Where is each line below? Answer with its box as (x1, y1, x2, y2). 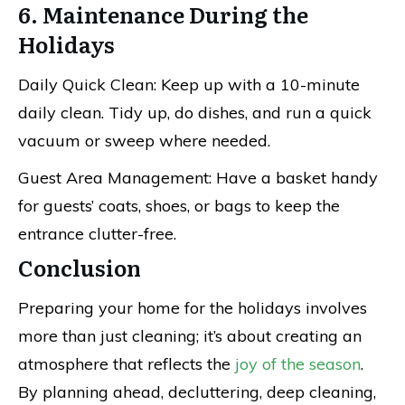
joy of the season (235, 353, 361, 374)
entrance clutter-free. (18, 223, 176, 244)
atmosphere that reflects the (18, 353, 235, 374)
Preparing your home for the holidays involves (18, 297, 367, 318)
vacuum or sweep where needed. (18, 130, 270, 151)
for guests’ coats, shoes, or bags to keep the (18, 195, 340, 216)
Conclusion (18, 251, 141, 283)
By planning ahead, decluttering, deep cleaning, (18, 381, 376, 402)
